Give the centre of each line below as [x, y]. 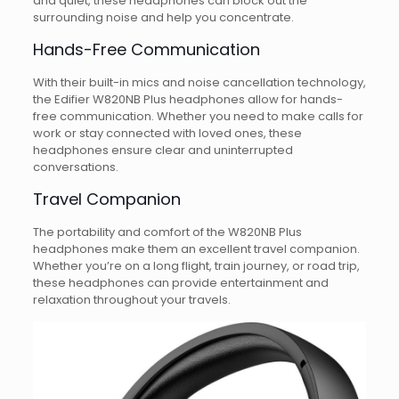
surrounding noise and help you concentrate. [163, 17]
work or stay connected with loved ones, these [167, 133]
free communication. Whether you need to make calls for [198, 116]
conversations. [75, 167]
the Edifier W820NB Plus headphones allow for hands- [187, 99]
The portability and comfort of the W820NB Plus [167, 232]
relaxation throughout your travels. [131, 299]
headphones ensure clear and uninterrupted [163, 150]
